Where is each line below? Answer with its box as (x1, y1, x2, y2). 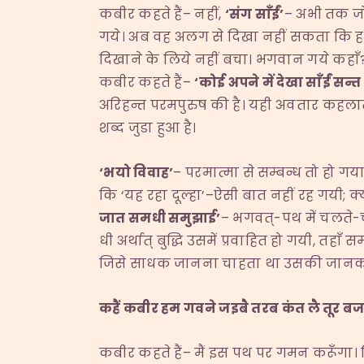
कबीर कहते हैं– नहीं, (99, 4, 225, 24)
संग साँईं (228, 4, 280, 24)
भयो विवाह (103, 162, 170, 182)
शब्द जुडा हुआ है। (99, 118, 197, 137)
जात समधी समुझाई (99, 208, 217, 227)
